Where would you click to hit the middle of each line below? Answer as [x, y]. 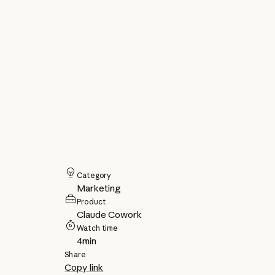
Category [94, 176]
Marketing [99, 188]
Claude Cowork [110, 215]
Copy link [84, 268]
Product [91, 202]
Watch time [98, 228]
